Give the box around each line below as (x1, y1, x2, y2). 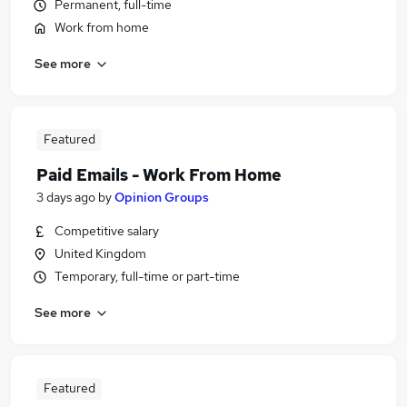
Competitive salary (55, 223, 159, 239)
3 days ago (36, 189, 95, 205)
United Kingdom (55, 245, 146, 262)
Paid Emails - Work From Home (36, 164, 282, 185)
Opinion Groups (114, 189, 209, 205)
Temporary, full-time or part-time (55, 268, 240, 284)
